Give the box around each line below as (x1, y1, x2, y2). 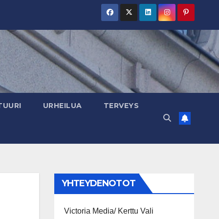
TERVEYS (103, 101, 139, 110)
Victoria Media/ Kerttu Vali (64, 207, 153, 215)
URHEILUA (43, 101, 82, 110)
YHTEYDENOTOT (61, 178, 135, 189)
